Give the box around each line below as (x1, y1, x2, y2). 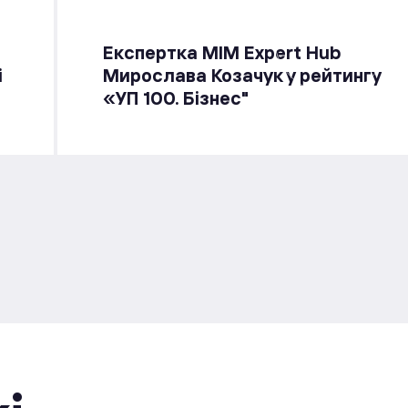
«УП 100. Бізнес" (103, 86, 249, 109)
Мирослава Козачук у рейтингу (103, 63, 381, 87)
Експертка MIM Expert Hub (103, 40, 342, 64)
